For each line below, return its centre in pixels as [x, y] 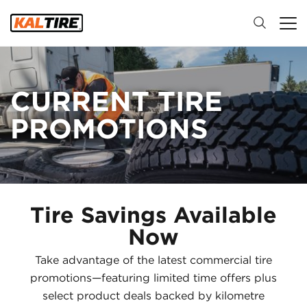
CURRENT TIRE [116, 101]
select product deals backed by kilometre [153, 296]
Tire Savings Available [153, 215]
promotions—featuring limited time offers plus [153, 278]
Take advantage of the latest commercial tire [153, 260]
